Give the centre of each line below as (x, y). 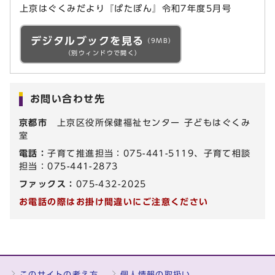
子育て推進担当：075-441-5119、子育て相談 (149, 153)
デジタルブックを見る (87, 41)
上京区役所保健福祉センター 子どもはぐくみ (149, 122)
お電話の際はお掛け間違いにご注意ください (114, 201)
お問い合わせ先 (67, 99)
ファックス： (48, 184)
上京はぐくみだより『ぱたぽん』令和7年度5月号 (126, 8)
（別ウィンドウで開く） (103, 52)
